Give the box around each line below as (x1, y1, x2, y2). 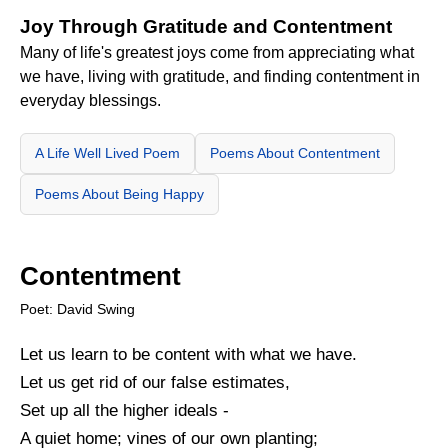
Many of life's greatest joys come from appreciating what (20, 43, 414, 61)
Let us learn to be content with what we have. (20, 344, 357, 364)
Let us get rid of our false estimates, (20, 372, 290, 392)
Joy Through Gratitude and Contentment (20, 15, 392, 37)
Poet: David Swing (20, 300, 135, 317)
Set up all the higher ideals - (20, 400, 229, 420)
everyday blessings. (20, 91, 161, 109)
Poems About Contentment (210, 144, 380, 161)
